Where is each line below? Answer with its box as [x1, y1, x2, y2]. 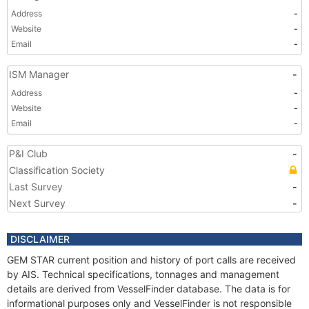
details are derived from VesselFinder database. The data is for [7, 283, 290, 295]
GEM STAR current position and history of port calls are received [7, 254, 296, 266]
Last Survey [9, 181, 63, 192]
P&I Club [9, 148, 48, 159]
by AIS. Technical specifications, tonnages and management [7, 268, 279, 280]
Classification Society [9, 164, 105, 176]
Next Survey [9, 197, 66, 209]
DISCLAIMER [10, 233, 70, 245]
